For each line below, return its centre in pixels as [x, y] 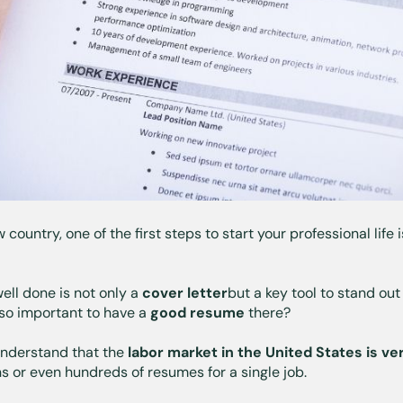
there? [269, 312]
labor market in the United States [243, 352]
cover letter [185, 292]
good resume [199, 312]
